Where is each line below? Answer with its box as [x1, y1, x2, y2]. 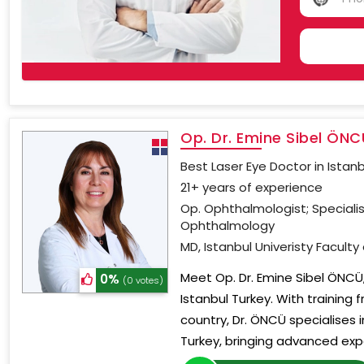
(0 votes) [123, 274, 164, 287]
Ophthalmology [180, 217, 275, 234]
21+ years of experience [180, 179, 323, 196]
